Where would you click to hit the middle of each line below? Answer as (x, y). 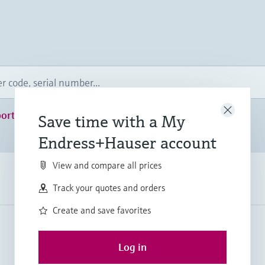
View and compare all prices (107, 165)
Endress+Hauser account (127, 143)
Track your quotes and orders (109, 187)
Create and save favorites (102, 210)
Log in (132, 247)
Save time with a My (112, 121)
